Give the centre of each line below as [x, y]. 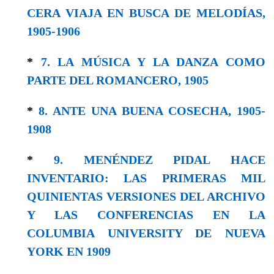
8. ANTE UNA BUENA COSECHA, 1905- [152, 110]
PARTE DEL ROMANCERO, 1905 [118, 80]
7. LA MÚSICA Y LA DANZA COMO [153, 61]
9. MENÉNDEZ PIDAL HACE [159, 159]
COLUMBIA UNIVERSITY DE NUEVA [146, 233]
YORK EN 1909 [69, 251]
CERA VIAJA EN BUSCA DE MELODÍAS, [146, 13]
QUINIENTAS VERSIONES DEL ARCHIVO [146, 196]
